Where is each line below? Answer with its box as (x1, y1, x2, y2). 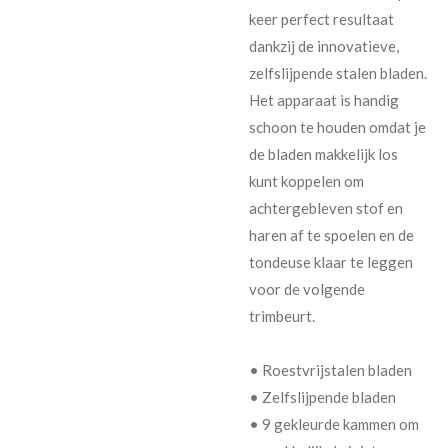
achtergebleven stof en (249, 198, 403, 217)
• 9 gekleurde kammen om (249, 414, 419, 433)
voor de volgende (249, 279, 365, 298)
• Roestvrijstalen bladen (249, 360, 412, 379)
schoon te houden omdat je (249, 117, 426, 136)
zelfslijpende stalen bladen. (249, 63, 427, 82)
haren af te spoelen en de (249, 225, 414, 244)
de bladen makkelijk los (249, 144, 398, 163)
